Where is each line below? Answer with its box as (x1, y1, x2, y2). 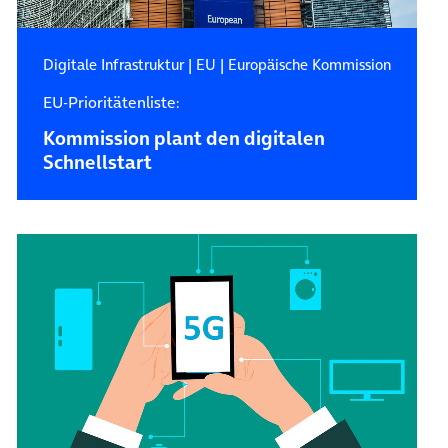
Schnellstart (42, 148, 152, 176)
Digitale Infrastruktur (42, 53, 184, 75)
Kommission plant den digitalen (42, 124, 325, 152)
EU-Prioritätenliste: (42, 90, 179, 113)
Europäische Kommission (227, 53, 391, 75)
